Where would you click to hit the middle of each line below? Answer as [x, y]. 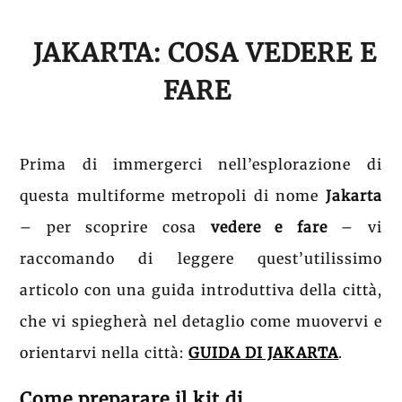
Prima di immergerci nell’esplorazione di [201, 164]
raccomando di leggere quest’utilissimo [201, 258]
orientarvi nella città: [105, 352]
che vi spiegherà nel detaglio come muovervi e [201, 321]
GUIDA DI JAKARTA [264, 352]
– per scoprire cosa [115, 227]
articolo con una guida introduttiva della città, [201, 289]
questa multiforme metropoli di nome [173, 195]
